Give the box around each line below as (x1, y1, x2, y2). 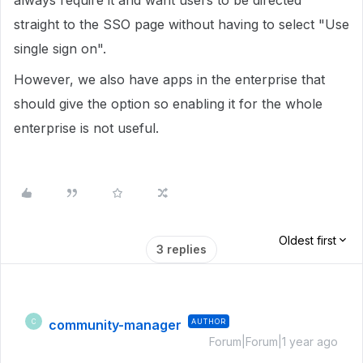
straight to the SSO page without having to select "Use (14, 16, 349, 32)
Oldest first (279, 233, 336, 247)
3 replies (156, 242, 207, 256)
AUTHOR (191, 317, 226, 326)
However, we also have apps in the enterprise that (14, 71, 325, 88)
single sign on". (14, 41, 106, 57)
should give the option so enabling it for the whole (14, 96, 322, 112)
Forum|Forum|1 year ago (209, 335, 338, 348)
